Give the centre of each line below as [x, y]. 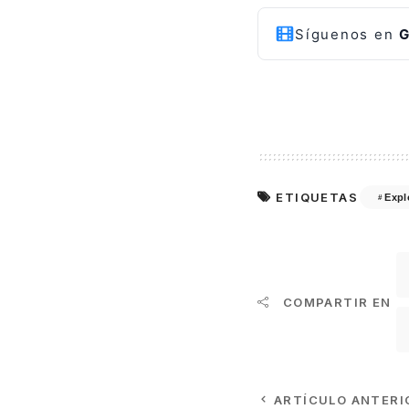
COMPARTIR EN [337, 303]
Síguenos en [347, 34]
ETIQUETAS [317, 198]
